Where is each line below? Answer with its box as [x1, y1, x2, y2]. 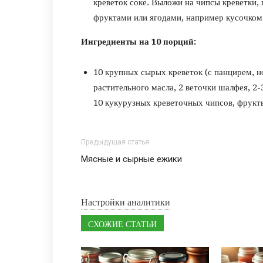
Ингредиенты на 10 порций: [81, 36, 196, 47]
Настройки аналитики [81, 196, 170, 208]
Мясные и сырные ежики [81, 153, 182, 164]
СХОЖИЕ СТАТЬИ [88, 218, 157, 230]
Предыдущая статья [81, 137, 149, 146]
